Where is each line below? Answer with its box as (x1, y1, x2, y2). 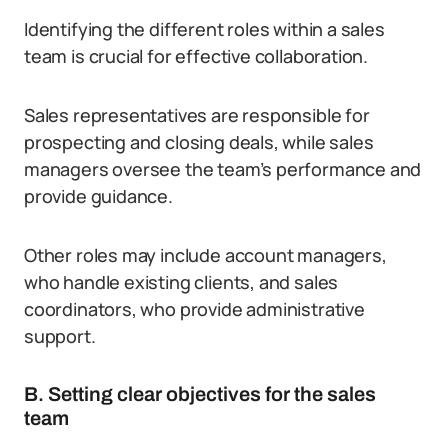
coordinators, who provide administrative (24, 297, 365, 321)
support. (24, 324, 96, 348)
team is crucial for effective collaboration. (24, 44, 369, 68)
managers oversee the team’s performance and (24, 157, 422, 181)
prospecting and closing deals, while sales (24, 130, 374, 154)
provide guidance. (24, 184, 173, 208)
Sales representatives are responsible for (24, 103, 370, 127)
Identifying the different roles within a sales (24, 17, 385, 41)
